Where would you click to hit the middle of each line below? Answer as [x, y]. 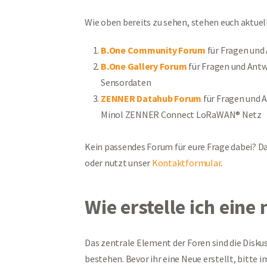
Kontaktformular [186, 162]
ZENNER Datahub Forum [151, 98]
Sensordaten [126, 82]
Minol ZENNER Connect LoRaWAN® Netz [181, 114]
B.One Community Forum [153, 50]
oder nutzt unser [118, 162]
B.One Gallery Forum [144, 66]
